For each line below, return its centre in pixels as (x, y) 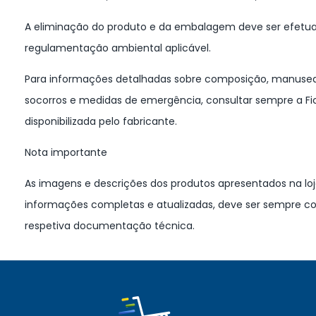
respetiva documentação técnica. (110, 225)
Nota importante (66, 152)
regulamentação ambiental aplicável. (118, 48)
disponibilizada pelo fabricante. (101, 121)
